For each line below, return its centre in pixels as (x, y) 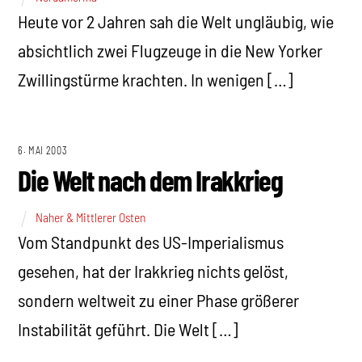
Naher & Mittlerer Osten (91, 217)
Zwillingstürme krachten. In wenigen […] (156, 79)
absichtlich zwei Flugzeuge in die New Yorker (170, 50)
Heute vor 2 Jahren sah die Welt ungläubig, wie (176, 21)
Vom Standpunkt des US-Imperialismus (151, 241)
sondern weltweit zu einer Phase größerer (159, 299)
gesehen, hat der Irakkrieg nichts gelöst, (154, 270)
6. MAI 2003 (43, 150)
